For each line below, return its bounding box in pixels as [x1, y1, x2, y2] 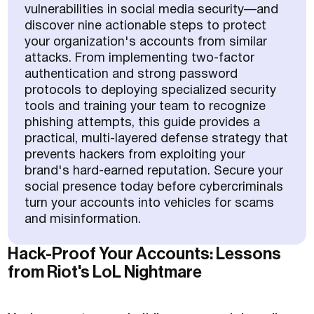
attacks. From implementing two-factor [25, 53, 255, 65]
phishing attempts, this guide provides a [25, 117, 261, 130]
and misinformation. [25, 214, 142, 226]
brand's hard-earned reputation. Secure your [25, 165, 284, 178]
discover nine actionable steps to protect [25, 20, 267, 33]
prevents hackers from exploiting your [25, 149, 246, 162]
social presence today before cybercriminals [25, 182, 284, 194]
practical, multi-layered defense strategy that [25, 133, 289, 146]
